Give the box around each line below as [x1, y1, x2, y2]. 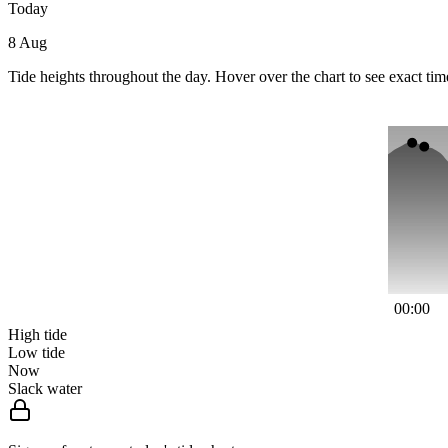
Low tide [8, 344, 65, 362]
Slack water [8, 380, 82, 398]
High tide [8, 326, 67, 344]
